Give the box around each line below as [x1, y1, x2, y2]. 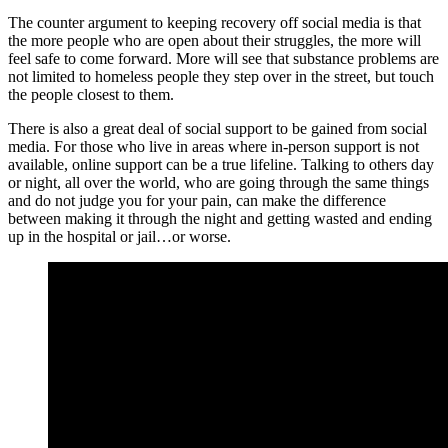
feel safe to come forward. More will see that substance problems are [8, 50, 439, 68]
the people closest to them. [8, 86, 174, 104]
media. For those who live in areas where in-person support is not [8, 138, 419, 156]
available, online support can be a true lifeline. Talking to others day [8, 156, 434, 174]
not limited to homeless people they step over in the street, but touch [8, 68, 434, 86]
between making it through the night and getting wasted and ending [8, 210, 432, 228]
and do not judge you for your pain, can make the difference [8, 192, 386, 210]
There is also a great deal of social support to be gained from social [8, 120, 427, 138]
